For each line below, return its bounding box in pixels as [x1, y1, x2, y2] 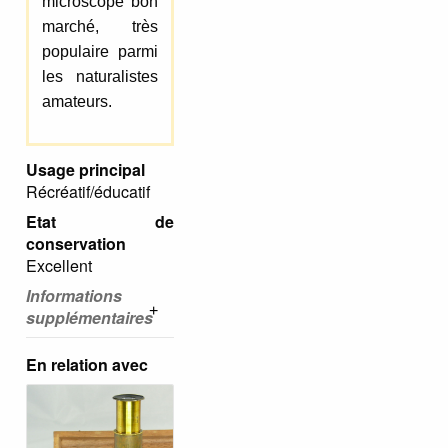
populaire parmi [41, 43, 159, 61]
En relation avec [26, 352, 148, 376]
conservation [26, 231, 126, 255]
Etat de [26, 209, 174, 233]
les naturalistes [41, 68, 159, 86]
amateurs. [41, 93, 112, 111]
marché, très [41, 18, 159, 36]
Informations [26, 283, 122, 307]
